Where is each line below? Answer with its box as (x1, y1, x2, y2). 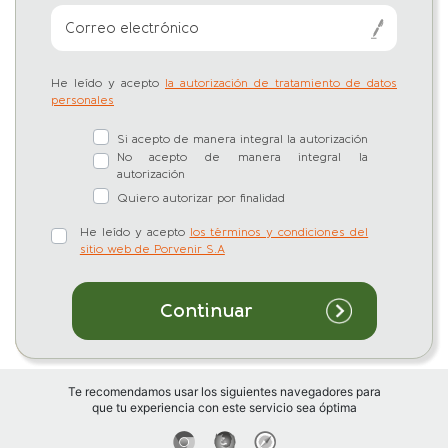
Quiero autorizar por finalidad (116, 190, 285, 205)
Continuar (159, 298, 253, 322)
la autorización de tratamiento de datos (165, 75, 397, 90)
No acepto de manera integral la (116, 149, 369, 164)
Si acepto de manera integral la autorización (116, 131, 368, 146)
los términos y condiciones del (189, 224, 369, 239)
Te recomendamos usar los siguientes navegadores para (67, 383, 381, 399)
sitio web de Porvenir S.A (79, 241, 225, 256)
